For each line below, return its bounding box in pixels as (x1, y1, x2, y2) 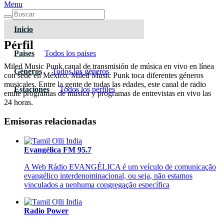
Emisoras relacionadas (4, 116, 96, 127)
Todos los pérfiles (59, 84, 115, 93)
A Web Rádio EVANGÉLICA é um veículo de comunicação (24, 162, 216, 171)
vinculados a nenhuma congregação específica (24, 180, 169, 189)
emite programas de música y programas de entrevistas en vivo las (4, 88, 211, 97)
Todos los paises (44, 48, 96, 57)
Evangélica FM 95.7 (24, 145, 91, 154)
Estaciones (14, 84, 49, 93)
